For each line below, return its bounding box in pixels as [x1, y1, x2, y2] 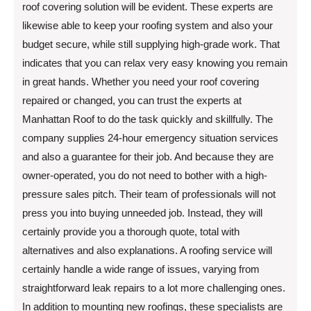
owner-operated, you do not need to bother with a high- [22, 169, 267, 181]
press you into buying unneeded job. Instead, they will [22, 206, 262, 219]
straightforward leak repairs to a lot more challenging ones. [22, 281, 285, 294]
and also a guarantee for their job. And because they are [22, 150, 274, 162]
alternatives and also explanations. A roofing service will [22, 244, 272, 256]
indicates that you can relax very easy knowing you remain [22, 56, 287, 69]
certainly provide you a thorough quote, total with [22, 225, 239, 237]
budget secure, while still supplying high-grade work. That [22, 37, 280, 50]
